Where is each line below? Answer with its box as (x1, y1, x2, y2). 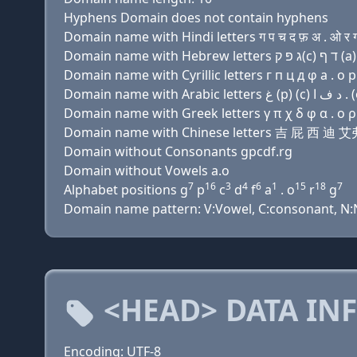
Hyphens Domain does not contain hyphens (64, 9, 328, 26)
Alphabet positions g (64, 181, 188, 198)
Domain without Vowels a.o (64, 162, 229, 179)
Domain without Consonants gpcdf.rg (64, 143, 292, 160)
